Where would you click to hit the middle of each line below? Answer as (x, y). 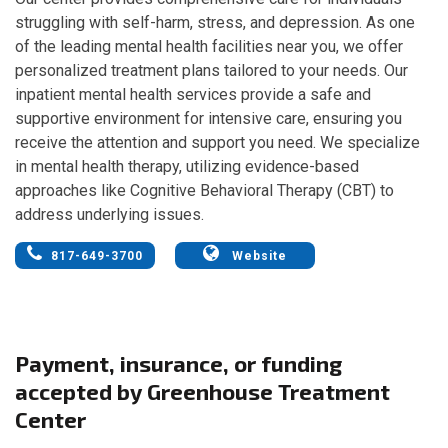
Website (257, 255)
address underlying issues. (109, 214)
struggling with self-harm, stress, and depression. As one (215, 22)
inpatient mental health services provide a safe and (193, 94)
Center (50, 418)
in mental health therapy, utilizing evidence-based (187, 166)
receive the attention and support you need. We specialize (217, 142)
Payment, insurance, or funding (178, 362)
